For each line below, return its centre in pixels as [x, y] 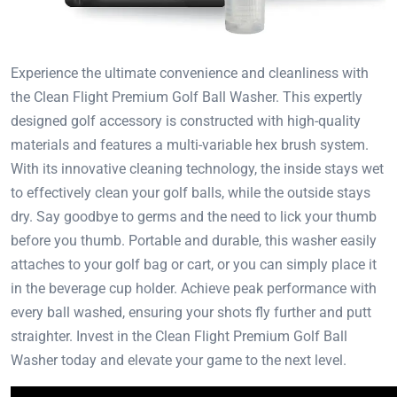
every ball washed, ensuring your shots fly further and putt [191, 312]
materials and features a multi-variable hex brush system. [190, 144]
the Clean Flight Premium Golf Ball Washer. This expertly [187, 97]
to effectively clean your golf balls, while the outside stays [191, 192]
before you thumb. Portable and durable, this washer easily [194, 240]
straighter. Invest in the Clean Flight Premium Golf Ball [179, 336]
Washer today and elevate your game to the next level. [179, 360]
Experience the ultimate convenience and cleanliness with [190, 73]
